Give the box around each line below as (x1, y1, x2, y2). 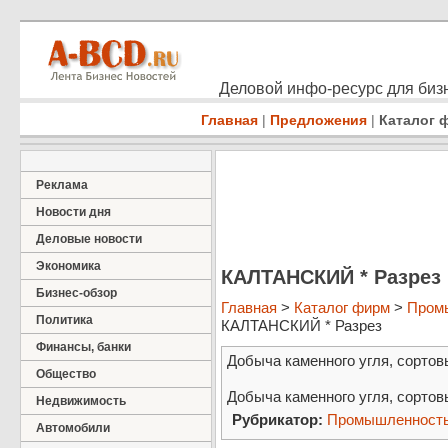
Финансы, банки (36, 340, 131, 354)
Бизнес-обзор (36, 286, 117, 300)
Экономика (36, 259, 101, 273)
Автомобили (36, 421, 110, 435)
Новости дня (36, 205, 111, 219)
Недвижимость (36, 394, 126, 408)
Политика (36, 313, 93, 327)
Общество (36, 367, 96, 381)
